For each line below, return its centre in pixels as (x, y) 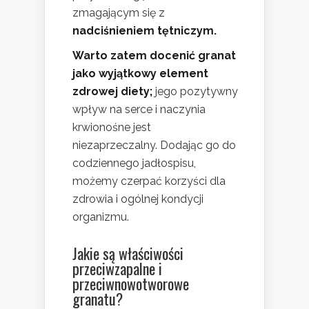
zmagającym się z (119, 13)
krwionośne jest (112, 128)
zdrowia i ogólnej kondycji (138, 199)
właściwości (151, 253)
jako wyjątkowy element (140, 74)
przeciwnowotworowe (131, 284)
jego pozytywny (195, 92)
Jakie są (96, 253)
